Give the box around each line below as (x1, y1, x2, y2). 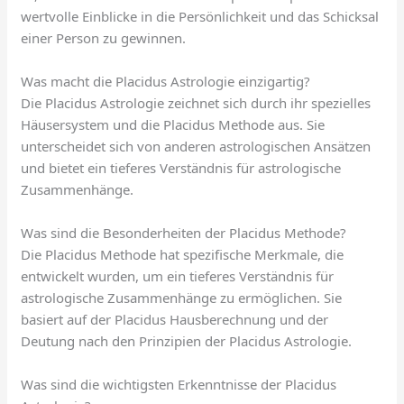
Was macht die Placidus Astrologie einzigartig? (21, 72, 311, 91)
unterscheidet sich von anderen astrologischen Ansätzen (21, 137, 372, 156)
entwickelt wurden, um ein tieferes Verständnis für (21, 267, 335, 286)
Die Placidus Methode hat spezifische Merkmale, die (21, 245, 344, 264)
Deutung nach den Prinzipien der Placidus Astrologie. (21, 332, 353, 351)
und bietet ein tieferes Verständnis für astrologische (21, 159, 342, 178)
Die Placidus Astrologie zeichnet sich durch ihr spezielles (21, 94, 372, 113)
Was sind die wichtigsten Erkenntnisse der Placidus (21, 375, 337, 394)
